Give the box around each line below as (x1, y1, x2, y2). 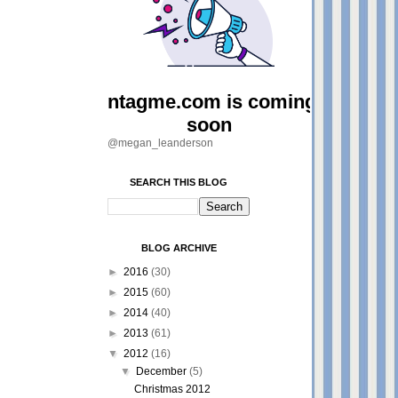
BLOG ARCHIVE (140, 243, 217, 253)
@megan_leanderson (107, 137, 213, 149)
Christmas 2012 (133, 383, 211, 395)
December (136, 365, 190, 378)
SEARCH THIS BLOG (130, 177, 227, 187)
